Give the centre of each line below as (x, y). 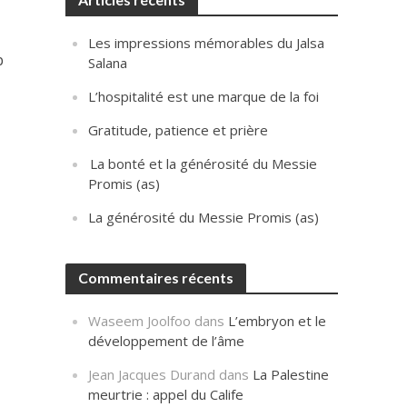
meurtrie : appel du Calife (166, 394)
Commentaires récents (156, 278)
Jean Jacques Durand (152, 374)
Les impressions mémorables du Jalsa (207, 43)
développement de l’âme (167, 341)
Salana (108, 63)
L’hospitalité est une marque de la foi (204, 96)
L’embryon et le (278, 321)
